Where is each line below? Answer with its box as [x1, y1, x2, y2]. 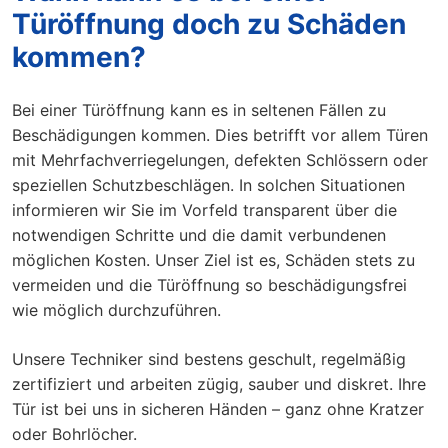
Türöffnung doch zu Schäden [12, 6, 406, 41]
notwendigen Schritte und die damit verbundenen [12, 224, 386, 245]
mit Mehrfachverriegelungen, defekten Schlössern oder [12, 149, 428, 170]
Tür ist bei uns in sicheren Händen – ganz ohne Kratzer [12, 398, 424, 419]
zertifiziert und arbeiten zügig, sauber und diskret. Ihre [12, 373, 426, 394]
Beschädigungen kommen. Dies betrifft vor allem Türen [12, 124, 428, 145]
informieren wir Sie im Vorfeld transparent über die [12, 199, 397, 220]
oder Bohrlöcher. [12, 423, 137, 444]
